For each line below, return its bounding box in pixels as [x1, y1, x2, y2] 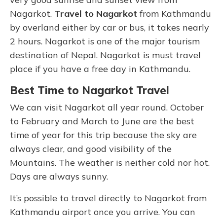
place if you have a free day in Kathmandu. [10, 63, 190, 74]
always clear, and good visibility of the [10, 143, 172, 154]
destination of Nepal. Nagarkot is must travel [10, 49, 201, 61]
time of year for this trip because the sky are [10, 129, 197, 141]
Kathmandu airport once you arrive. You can [10, 206, 195, 218]
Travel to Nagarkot [54, 8, 137, 19]
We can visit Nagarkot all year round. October [10, 102, 204, 113]
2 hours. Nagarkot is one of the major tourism [10, 36, 200, 47]
